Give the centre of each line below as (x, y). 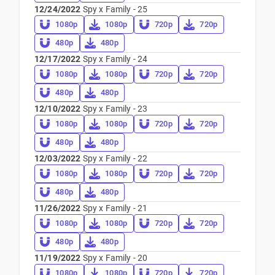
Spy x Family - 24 (114, 59)
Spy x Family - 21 (114, 208)
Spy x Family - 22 (114, 158)
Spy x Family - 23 (114, 109)
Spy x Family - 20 (114, 258)
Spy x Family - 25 (114, 9)
